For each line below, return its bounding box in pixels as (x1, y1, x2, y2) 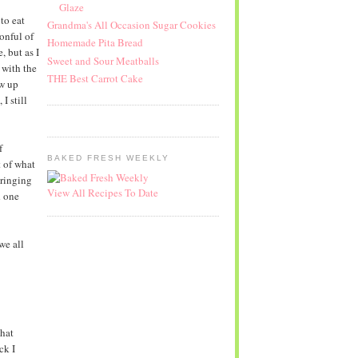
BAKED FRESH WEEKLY (46, 153, 170, 163)
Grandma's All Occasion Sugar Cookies (46, 18, 216, 33)
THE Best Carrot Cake (46, 70, 143, 86)
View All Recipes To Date (46, 185, 158, 200)
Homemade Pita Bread (46, 35, 143, 50)
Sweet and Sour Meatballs (46, 53, 159, 68)
